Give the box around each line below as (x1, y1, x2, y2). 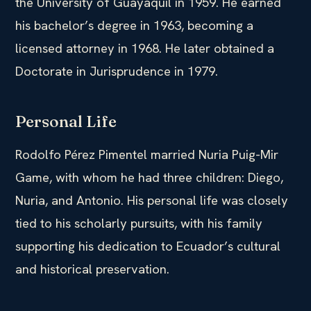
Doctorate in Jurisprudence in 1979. (15, 62, 218, 80)
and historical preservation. (15, 260, 169, 278)
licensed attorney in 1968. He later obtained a (15, 39, 274, 57)
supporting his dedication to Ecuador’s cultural (15, 237, 280, 255)
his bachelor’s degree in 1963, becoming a (15, 16, 253, 34)
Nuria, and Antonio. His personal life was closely (15, 191, 288, 209)
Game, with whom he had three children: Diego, (15, 168, 283, 186)
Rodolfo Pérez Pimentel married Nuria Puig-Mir (15, 145, 278, 163)
